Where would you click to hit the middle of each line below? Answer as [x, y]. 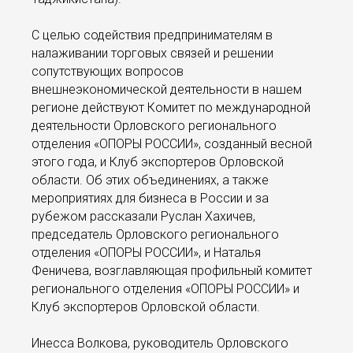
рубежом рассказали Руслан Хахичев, [143, 216]
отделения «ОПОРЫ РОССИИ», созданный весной [172, 144]
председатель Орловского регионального [155, 234]
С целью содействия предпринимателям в [152, 35]
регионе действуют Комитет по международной [171, 108]
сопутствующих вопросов [108, 71]
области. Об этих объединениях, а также [150, 180]
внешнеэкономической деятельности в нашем [167, 89]
